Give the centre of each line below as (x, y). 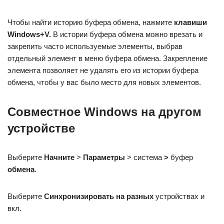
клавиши (190, 22)
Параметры (104, 157)
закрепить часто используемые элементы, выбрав (95, 46)
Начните (59, 157)
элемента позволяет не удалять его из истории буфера (103, 70)
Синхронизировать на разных (99, 196)
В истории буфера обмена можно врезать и (127, 34)
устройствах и (179, 196)
